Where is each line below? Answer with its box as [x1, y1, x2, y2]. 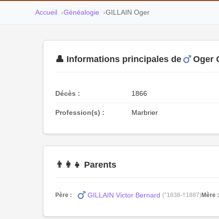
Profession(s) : [55, 109, 105, 116]
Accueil [35, 8, 57, 16]
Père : [55, 191, 72, 198]
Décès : [55, 89, 80, 97]
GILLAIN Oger [106, 8, 150, 16]
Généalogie [64, 8, 99, 16]
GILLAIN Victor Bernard [88, 191, 160, 199]
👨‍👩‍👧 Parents [55, 160, 116, 170]
